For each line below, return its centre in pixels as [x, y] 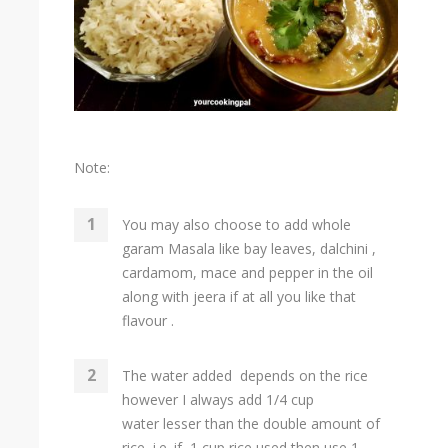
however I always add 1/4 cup [218, 399]
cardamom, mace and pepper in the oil [247, 272]
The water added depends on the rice [245, 375]
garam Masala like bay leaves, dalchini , [249, 248]
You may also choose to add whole [236, 224]
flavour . [148, 320]
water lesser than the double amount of [251, 423]
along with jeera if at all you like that [239, 296]
